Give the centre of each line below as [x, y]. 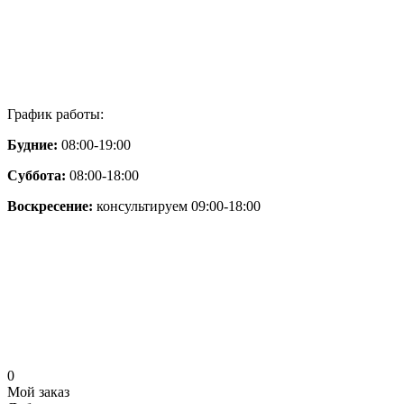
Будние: [32, 145]
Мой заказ [38, 392]
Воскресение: [52, 206]
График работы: [55, 114]
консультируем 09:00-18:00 [179, 206]
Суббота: [37, 175]
